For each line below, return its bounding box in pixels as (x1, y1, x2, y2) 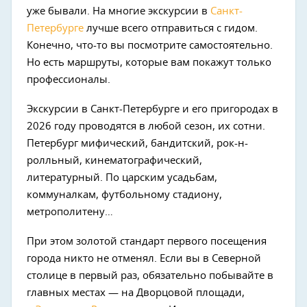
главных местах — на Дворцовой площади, (27, 288, 245, 298)
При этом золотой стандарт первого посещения (27, 236, 267, 247)
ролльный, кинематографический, (27, 156, 202, 166)
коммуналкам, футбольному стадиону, (27, 190, 222, 200)
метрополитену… (27, 207, 113, 217)
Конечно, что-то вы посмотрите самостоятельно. (27, 40, 273, 51)
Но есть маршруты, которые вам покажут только (27, 58, 271, 68)
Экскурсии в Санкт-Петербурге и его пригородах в (27, 104, 278, 114)
